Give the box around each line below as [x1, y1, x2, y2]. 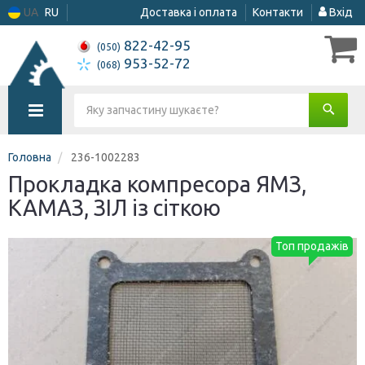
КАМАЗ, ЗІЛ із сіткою [8, 196, 221, 220]
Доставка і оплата [140, 6, 237, 19]
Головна [8, 151, 51, 164]
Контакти [253, 6, 303, 19]
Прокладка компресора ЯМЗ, [8, 172, 306, 196]
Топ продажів [275, 240, 349, 253]
